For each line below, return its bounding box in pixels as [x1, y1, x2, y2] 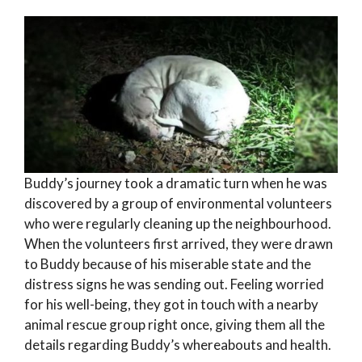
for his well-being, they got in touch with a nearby [24, 295, 318, 313]
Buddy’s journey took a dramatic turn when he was [24, 174, 327, 192]
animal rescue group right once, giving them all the [24, 315, 325, 333]
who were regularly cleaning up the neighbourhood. [24, 214, 331, 232]
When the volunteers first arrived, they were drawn [24, 234, 333, 252]
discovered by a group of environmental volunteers [24, 194, 332, 212]
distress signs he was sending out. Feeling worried [24, 275, 324, 293]
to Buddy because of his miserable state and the [24, 255, 311, 272]
